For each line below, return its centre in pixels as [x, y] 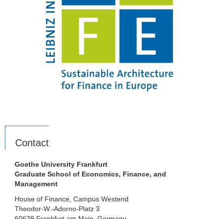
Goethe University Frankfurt [61, 164]
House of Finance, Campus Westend [72, 199]
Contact [32, 143]
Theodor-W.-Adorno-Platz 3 [57, 208]
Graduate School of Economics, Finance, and [90, 174]
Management [36, 184]
